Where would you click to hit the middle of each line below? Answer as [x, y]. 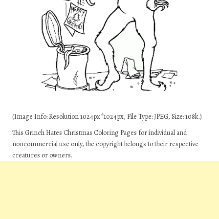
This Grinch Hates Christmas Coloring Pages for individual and [99, 133]
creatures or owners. [42, 155]
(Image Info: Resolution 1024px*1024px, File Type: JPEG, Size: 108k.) [107, 117]
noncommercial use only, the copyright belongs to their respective [105, 144]
